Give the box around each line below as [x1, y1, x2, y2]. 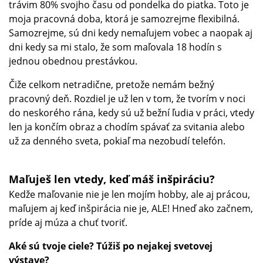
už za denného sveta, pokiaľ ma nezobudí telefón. [9, 134, 228, 147]
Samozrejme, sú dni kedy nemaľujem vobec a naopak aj [9, 26, 252, 39]
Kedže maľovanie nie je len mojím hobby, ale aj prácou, [9, 187, 250, 201]
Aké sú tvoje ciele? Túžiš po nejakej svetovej [9, 239, 213, 252]
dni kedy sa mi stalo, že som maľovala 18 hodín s [9, 40, 222, 53]
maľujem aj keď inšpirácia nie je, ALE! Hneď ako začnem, [9, 201, 253, 215]
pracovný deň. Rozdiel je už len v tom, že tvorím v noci [9, 92, 245, 105]
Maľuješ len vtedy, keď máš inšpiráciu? [9, 171, 215, 186]
